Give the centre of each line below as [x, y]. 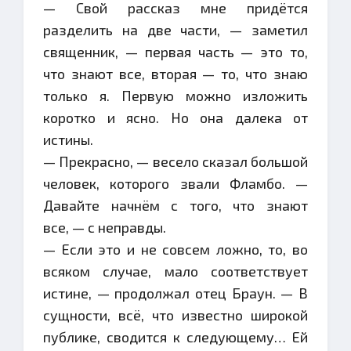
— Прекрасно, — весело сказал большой [175, 161]
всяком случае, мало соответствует [175, 271]
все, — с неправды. [105, 227]
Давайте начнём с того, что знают [175, 205]
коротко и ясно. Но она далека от [175, 118]
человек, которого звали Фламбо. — [175, 183]
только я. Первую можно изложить [175, 96]
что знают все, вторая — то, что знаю [175, 74]
